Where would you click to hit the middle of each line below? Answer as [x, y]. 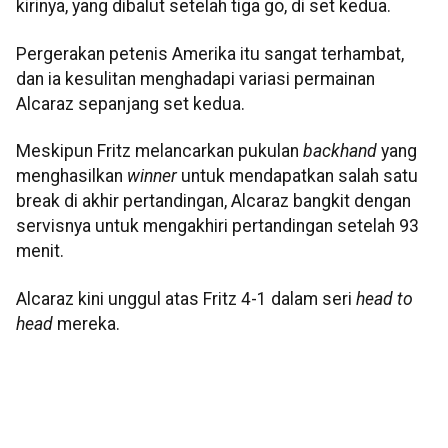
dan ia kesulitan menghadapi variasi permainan [195, 78]
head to [384, 298]
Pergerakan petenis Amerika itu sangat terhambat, [210, 53]
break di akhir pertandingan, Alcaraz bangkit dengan [213, 201]
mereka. [88, 323]
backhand [338, 151]
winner [154, 176]
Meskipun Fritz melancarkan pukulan [157, 151]
